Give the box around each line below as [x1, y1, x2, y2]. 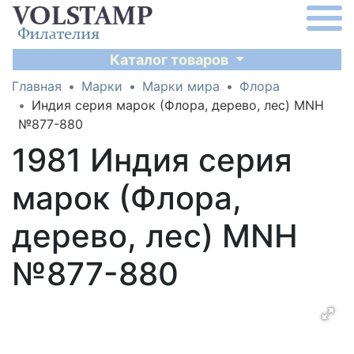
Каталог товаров [110, 51, 232, 68]
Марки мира [142, 78, 220, 94]
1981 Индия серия [12, 141, 292, 179]
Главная [12, 78, 62, 94]
